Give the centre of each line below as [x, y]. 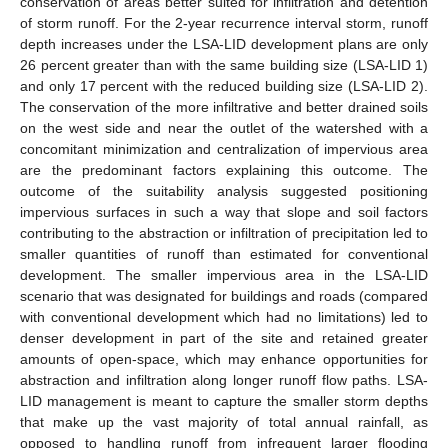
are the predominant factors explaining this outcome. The [224, 169]
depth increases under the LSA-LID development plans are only [224, 43]
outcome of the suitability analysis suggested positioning [224, 190]
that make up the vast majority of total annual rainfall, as [224, 421]
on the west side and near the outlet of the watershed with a [224, 127]
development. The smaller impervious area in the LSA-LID [224, 274]
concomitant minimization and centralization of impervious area [224, 148]
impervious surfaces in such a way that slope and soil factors [224, 211]
